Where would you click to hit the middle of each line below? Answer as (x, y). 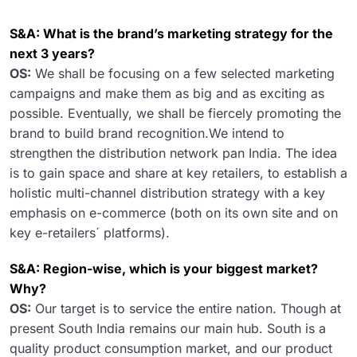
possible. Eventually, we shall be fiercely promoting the (175, 114)
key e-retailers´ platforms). (90, 233)
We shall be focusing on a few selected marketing (183, 74)
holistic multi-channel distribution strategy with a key (167, 193)
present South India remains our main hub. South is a (168, 329)
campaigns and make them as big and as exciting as (167, 94)
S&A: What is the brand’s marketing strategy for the (171, 34)
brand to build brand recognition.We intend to (147, 133)
